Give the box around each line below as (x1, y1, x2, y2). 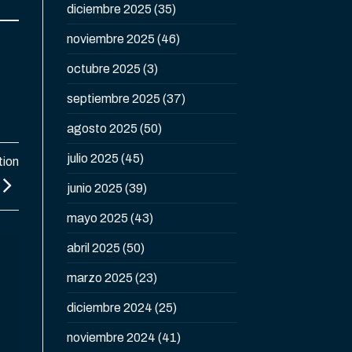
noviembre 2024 (66, 331, 156, 345)
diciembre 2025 (66, 2, 152, 16)
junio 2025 (66, 181, 123, 196)
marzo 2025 (66, 271, 133, 285)
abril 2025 (66, 241, 120, 255)
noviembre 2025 (66, 32, 155, 46)
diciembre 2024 (66, 301, 152, 315)
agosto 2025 (66, 122, 137, 136)
